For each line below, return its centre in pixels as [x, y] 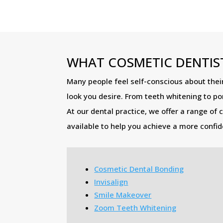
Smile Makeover [123, 194]
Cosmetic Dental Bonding [139, 168]
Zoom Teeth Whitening [135, 207]
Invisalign [111, 181]
